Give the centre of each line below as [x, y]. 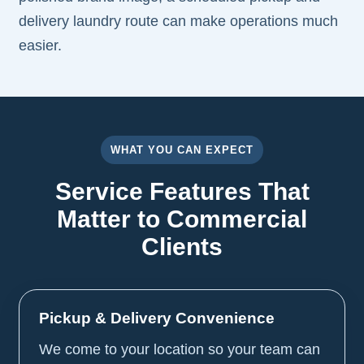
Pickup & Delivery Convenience [157, 318]
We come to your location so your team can [180, 349]
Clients [182, 246]
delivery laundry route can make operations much [179, 21]
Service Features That [182, 191]
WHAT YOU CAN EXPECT [182, 149]
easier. [41, 45]
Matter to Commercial [182, 218]
